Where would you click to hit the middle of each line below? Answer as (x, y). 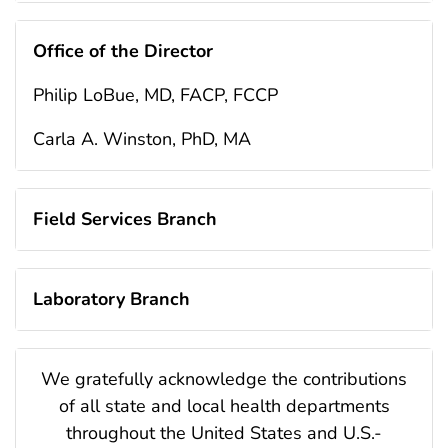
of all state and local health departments (224, 405)
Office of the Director (123, 50)
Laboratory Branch (111, 298)
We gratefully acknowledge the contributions (224, 378)
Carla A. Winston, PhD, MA (142, 138)
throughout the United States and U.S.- (224, 432)
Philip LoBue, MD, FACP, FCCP (155, 94)
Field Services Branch (125, 218)
